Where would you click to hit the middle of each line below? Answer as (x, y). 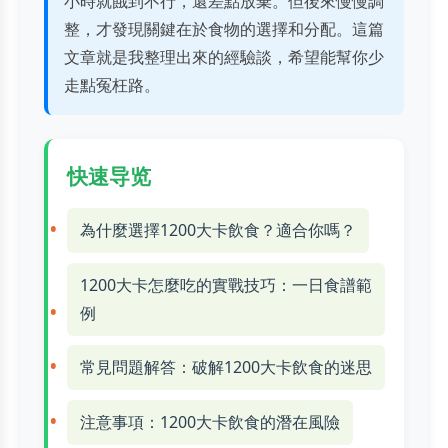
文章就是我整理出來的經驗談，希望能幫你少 (224, 57)
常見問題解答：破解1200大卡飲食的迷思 (225, 367)
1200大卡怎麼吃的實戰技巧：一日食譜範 (225, 284)
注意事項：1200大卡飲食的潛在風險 (209, 421)
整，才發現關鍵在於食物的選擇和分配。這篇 (224, 29)
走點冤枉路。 (112, 85)
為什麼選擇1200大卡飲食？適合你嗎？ (217, 229)
